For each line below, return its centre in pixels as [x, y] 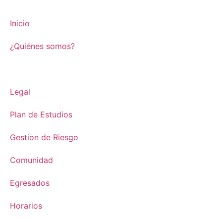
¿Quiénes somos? [42, 46]
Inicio [20, 23]
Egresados [30, 183]
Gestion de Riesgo [44, 137]
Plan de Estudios [41, 114]
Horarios [26, 205]
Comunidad [31, 160]
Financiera [29, 69]
